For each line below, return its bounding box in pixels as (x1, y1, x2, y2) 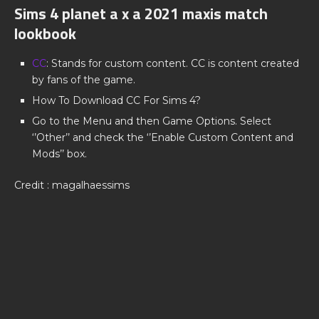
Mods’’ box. (32, 147, 87, 160)
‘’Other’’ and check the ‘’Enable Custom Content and (32, 131, 293, 144)
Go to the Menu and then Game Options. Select (32, 115, 271, 127)
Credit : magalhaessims (14, 179, 130, 192)
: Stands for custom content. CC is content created (46, 57, 299, 70)
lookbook (14, 21, 76, 46)
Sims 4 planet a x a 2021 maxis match (14, 1, 268, 26)
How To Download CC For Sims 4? (32, 94, 201, 107)
